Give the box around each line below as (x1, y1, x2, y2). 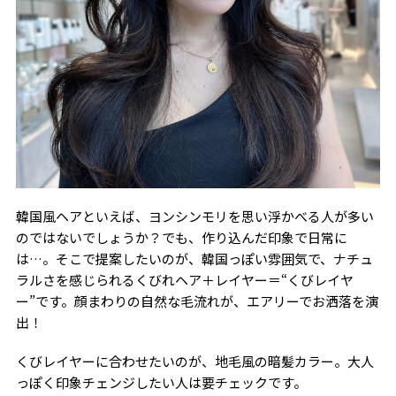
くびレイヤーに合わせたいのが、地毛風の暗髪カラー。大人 (15, 351, 374, 370)
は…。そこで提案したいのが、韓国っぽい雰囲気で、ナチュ (15, 248, 373, 268)
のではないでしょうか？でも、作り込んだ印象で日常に (15, 227, 347, 247)
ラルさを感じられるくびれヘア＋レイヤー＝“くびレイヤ (15, 270, 354, 289)
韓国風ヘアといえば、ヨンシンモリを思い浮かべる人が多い (15, 206, 374, 225)
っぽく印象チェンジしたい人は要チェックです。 (15, 372, 307, 392)
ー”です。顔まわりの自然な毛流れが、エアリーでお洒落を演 (15, 291, 378, 310)
